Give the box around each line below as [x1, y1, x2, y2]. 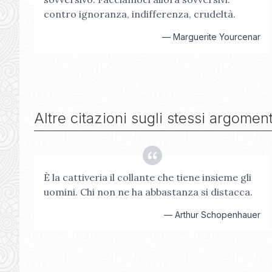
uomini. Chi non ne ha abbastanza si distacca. [44, 186, 253, 198]
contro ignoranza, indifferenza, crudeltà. [44, 8, 236, 20]
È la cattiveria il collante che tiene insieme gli [44, 171, 251, 183]
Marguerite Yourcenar [173, 32, 261, 42]
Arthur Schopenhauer [175, 209, 261, 220]
